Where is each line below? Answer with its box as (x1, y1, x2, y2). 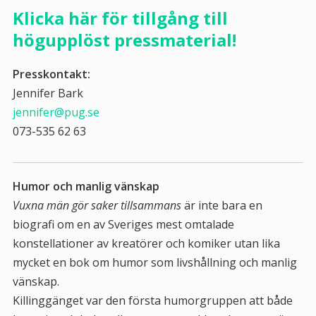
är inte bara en (181, 197, 262, 213)
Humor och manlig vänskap (12, 178, 159, 194)
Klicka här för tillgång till (12, 6, 228, 30)
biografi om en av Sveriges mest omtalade (12, 217, 234, 232)
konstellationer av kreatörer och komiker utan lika (12, 236, 280, 251)
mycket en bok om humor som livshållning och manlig (12, 255, 297, 270)
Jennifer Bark (12, 85, 83, 101)
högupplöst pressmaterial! (12, 28, 236, 51)
